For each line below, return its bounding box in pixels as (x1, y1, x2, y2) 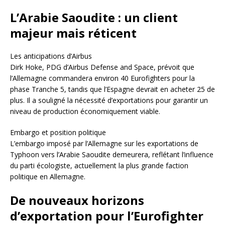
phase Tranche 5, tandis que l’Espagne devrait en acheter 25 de (10, 84, 215, 94)
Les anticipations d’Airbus (10, 51, 92, 61)
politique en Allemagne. (10, 171, 85, 181)
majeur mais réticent (10, 24, 137, 41)
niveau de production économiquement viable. (10, 106, 160, 116)
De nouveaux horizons (10, 191, 144, 208)
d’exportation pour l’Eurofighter (10, 207, 203, 224)
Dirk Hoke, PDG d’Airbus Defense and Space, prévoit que (10, 62, 194, 72)
